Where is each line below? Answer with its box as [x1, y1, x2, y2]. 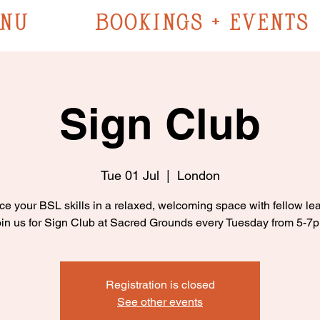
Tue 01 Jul [100, 167, 159, 183]
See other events [117, 294, 203, 309]
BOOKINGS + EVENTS [95, 8, 309, 36]
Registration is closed [105, 277, 215, 291]
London [176, 167, 220, 183]
